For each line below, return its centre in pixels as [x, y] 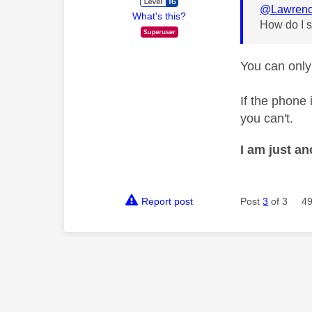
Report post [167, 201]
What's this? [159, 16]
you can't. [267, 118]
